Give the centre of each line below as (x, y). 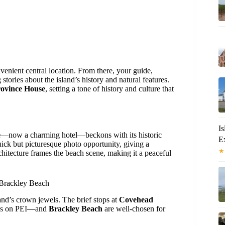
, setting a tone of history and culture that (109, 88)
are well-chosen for (134, 209)
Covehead (136, 200)
